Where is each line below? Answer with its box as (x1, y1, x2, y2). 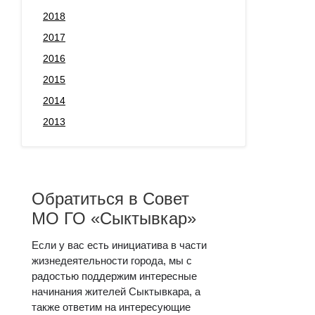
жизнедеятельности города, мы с (32, 254, 192, 266)
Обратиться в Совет (32, 188, 189, 208)
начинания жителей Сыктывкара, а (32, 285, 200, 297)
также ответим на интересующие (32, 300, 191, 313)
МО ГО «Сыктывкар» (32, 208, 196, 228)
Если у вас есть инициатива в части (32, 238, 207, 251)
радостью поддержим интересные (32, 269, 197, 282)
